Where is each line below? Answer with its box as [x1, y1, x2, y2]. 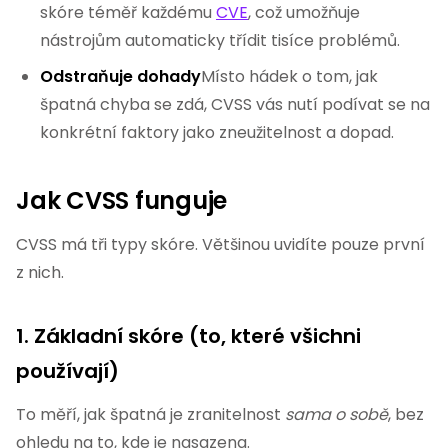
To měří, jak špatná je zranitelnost [16, 403, 285, 426]
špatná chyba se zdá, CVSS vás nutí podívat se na [40, 93, 430, 116]
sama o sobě [285, 403, 388, 426]
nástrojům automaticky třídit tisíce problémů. [40, 29, 400, 52]
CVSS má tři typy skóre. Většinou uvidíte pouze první [16, 233, 425, 256]
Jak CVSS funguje [16, 184, 228, 217]
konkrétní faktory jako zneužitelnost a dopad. [40, 121, 394, 144]
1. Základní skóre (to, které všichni [16, 322, 361, 350]
